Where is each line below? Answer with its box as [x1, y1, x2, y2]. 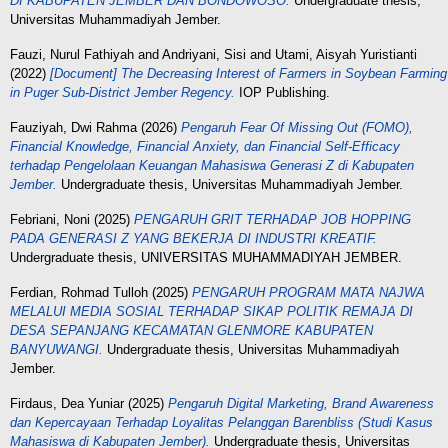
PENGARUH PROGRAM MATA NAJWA [192, 285, 425, 300]
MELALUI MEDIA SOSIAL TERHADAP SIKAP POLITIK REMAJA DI [10, 304, 413, 319]
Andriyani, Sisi [162, 47, 246, 62]
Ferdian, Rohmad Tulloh [10, 285, 148, 300]
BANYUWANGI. [10, 342, 103, 357]
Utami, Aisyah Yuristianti [275, 47, 417, 62]
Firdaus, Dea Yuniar [10, 396, 124, 411]
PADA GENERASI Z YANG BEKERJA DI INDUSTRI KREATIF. [10, 231, 377, 246]
